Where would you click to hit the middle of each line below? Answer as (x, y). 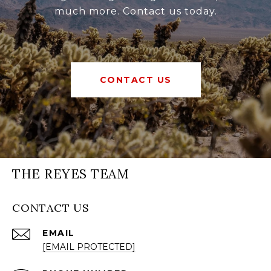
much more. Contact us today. (135, 11)
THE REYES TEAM (70, 174)
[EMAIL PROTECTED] (89, 247)
